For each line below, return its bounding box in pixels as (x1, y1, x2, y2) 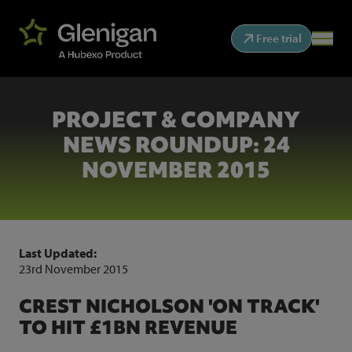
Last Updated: (19, 245, 97, 261)
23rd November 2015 (19, 261, 128, 277)
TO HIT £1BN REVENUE (19, 315, 237, 339)
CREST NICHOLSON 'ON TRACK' (19, 294, 320, 318)
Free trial (256, 31, 302, 46)
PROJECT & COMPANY (52, 104, 300, 134)
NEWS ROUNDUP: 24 (62, 130, 290, 159)
